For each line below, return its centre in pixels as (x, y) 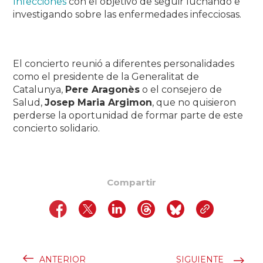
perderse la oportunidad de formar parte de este (128, 115)
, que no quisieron (194, 102)
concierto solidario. (57, 128)
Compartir (131, 182)
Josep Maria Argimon (99, 102)
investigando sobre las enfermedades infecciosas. (127, 14)
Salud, (29, 102)
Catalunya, (39, 89)
